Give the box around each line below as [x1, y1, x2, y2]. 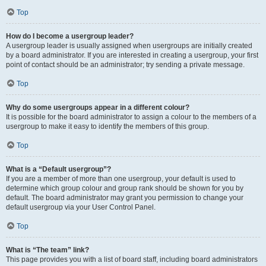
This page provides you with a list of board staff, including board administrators [6, 255, 258, 264]
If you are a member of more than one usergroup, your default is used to [6, 175, 236, 183]
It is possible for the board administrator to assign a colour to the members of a [6, 113, 256, 121]
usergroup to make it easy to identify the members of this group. [6, 122, 209, 131]
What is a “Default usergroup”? [6, 165, 111, 173]
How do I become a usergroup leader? [6, 32, 134, 40]
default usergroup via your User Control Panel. [6, 203, 156, 211]
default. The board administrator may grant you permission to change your [6, 194, 243, 202]
